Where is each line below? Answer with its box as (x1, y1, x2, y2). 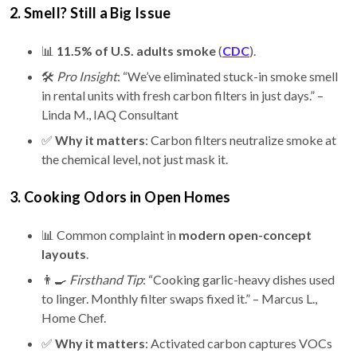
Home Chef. (41, 310, 106, 326)
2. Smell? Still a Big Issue (10, 4, 171, 22)
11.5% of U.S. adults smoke (57, 43, 216, 59)
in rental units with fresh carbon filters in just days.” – (41, 88, 324, 104)
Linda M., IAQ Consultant (41, 107, 178, 123)
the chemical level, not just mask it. (41, 151, 228, 167)
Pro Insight (57, 69, 117, 84)
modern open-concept (178, 227, 312, 243)
